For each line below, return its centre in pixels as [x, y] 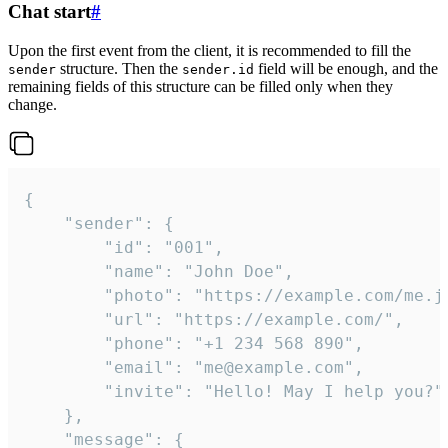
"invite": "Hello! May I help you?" [64, 391]
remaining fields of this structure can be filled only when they [200, 86]
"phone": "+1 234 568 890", [64, 343]
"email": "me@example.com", [64, 367]
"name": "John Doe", [64, 271]
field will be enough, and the [346, 68]
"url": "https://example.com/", [64, 319]
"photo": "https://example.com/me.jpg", [64, 295]
